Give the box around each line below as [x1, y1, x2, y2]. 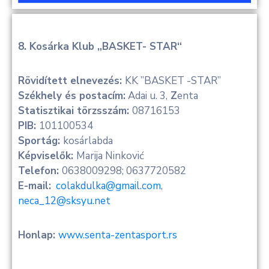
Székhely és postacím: [18, 88, 125, 103]
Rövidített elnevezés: [18, 73, 125, 88]
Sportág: [18, 133, 63, 148]
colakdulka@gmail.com [56, 178, 161, 193]
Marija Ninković [76, 148, 144, 163]
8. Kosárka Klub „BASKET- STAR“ [18, 39, 182, 53]
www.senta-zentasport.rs [58, 228, 177, 242]
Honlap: [18, 228, 58, 242]
